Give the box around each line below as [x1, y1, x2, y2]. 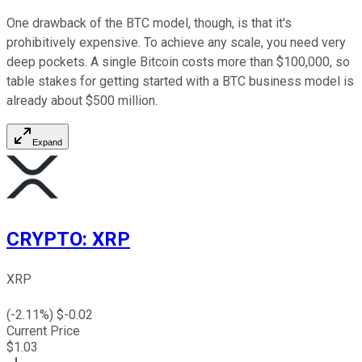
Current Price [6, 322, 80, 339]
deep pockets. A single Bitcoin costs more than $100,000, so [6, 54, 350, 70]
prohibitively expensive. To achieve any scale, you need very [6, 35, 346, 51]
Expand [32, 137, 62, 148]
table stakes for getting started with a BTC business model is [6, 74, 354, 90]
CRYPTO [6, 227, 82, 250]
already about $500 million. [6, 93, 158, 109]
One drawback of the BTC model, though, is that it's [6, 15, 292, 32]
